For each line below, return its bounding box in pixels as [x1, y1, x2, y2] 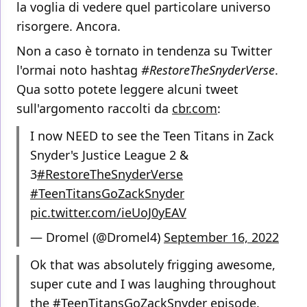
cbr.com [172, 100, 217, 117]
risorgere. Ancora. [16, 18, 121, 35]
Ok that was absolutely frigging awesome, [30, 256, 275, 273]
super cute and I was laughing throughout [30, 275, 276, 293]
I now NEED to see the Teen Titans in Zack [30, 127, 274, 145]
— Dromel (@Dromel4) [30, 229, 164, 246]
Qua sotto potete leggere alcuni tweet [16, 81, 238, 98]
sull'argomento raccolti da [16, 100, 172, 117]
